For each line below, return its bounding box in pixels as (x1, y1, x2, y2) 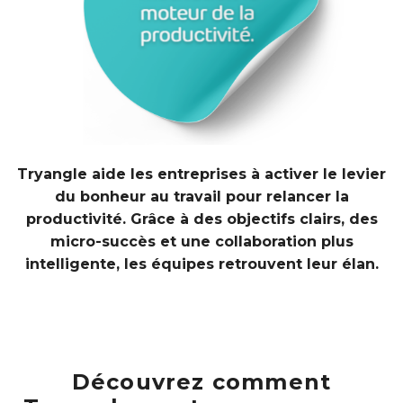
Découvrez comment (71, 368, 332, 395)
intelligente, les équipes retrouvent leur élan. (24, 255, 379, 273)
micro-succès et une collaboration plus (49, 232, 354, 250)
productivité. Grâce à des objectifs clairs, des (25, 210, 378, 228)
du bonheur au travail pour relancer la (54, 187, 349, 205)
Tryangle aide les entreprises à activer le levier (17, 165, 386, 183)
